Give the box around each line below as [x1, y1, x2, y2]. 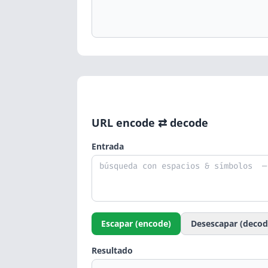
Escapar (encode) [101, 218, 171, 230]
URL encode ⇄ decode [92, 115, 208, 130]
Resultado [92, 245, 133, 257]
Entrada [92, 141, 124, 153]
